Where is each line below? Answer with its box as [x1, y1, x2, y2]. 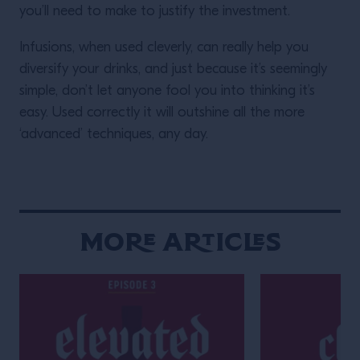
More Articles [79, 227, 281, 256]
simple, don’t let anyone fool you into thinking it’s [19, 84, 315, 99]
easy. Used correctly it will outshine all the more [19, 105, 305, 121]
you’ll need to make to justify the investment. [19, 4, 290, 19]
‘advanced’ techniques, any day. [19, 127, 208, 142]
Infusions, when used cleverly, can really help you [19, 40, 309, 55]
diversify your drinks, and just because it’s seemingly [19, 62, 327, 77]
